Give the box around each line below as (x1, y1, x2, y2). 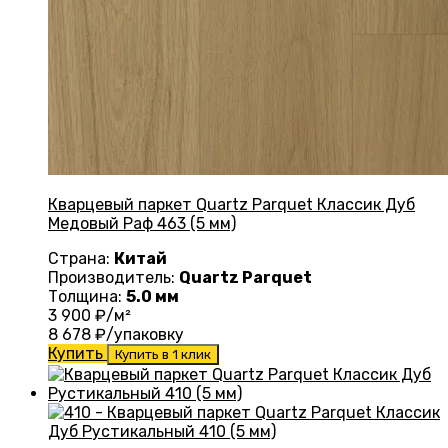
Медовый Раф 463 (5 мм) (48, 214, 236, 234)
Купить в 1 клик (115, 347, 211, 363)
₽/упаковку (91, 325, 184, 345)
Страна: (48, 249, 114, 269)
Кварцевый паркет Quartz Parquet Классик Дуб (48, 195, 415, 215)
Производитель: (48, 268, 179, 288)
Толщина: (48, 287, 126, 307)
